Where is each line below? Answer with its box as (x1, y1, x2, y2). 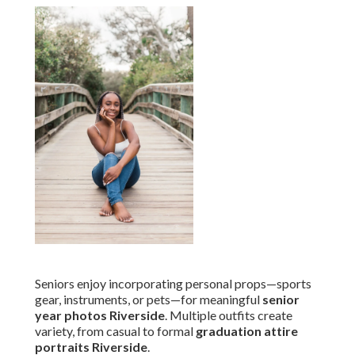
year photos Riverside (35, 307, 165, 323)
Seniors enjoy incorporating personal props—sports (35, 276, 311, 292)
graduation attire (196, 323, 298, 339)
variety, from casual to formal (35, 323, 196, 339)
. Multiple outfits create (165, 307, 292, 323)
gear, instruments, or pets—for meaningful (35, 292, 262, 307)
